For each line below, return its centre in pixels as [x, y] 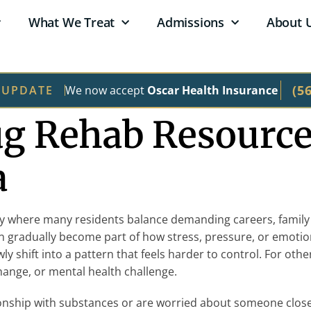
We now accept [106, 90]
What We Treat [72, 22]
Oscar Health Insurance [213, 90]
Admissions [191, 22]
